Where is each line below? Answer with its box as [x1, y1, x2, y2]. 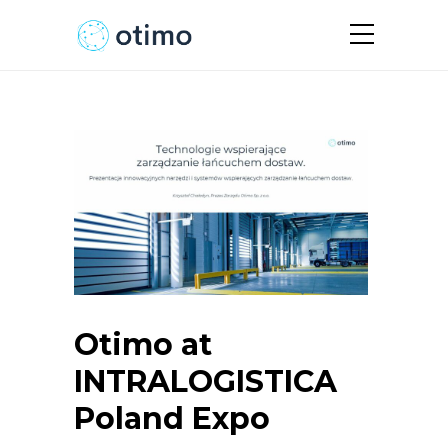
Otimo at [74, 326, 212, 364]
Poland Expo [74, 400, 270, 438]
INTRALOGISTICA [74, 363, 337, 401]
